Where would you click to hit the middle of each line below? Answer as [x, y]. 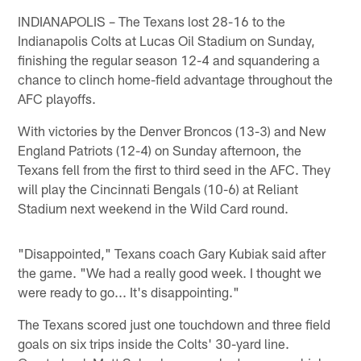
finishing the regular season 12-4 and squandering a [169, 59]
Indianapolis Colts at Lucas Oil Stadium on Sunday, [167, 40]
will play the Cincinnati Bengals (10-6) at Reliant [158, 188]
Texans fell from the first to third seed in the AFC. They [174, 169]
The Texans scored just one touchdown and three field [174, 324]
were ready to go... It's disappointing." [129, 291]
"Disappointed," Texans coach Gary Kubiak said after [172, 253]
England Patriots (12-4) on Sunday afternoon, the [160, 149]
